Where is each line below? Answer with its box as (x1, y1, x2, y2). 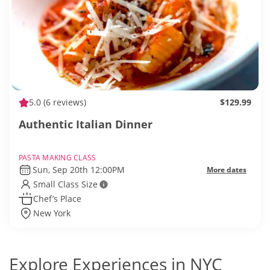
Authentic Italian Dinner (19, 117, 152, 132)
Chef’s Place (33, 193, 81, 205)
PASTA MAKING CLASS (19, 152, 96, 163)
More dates (207, 165, 246, 175)
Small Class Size (33, 178, 98, 190)
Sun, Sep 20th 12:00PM (32, 164, 125, 176)
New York (33, 207, 71, 219)
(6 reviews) (41, 96, 86, 108)
